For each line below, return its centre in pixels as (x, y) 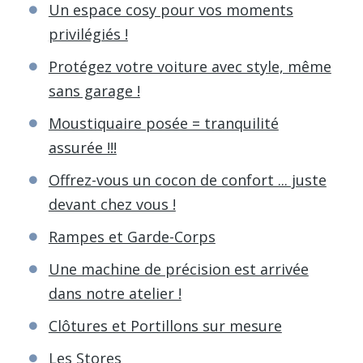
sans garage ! (94, 90)
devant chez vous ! (112, 204)
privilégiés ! (88, 34)
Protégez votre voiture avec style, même (190, 66)
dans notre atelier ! (115, 293)
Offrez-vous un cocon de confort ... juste (187, 179)
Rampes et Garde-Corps (132, 236)
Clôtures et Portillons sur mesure (165, 325)
